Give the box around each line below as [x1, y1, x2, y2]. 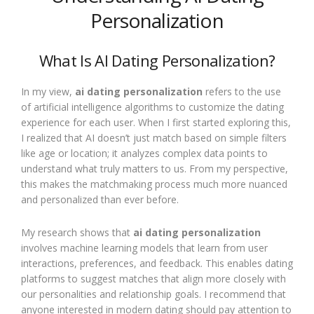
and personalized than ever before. [21, 193, 179, 206]
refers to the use [203, 85, 281, 98]
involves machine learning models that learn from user [21, 241, 268, 254]
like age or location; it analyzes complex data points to [21, 146, 268, 160]
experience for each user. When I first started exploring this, [21, 116, 291, 129]
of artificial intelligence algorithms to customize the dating [21, 100, 284, 114]
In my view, [21, 85, 75, 98]
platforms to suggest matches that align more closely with [21, 272, 286, 285]
